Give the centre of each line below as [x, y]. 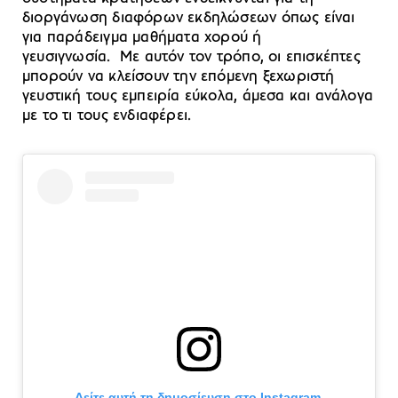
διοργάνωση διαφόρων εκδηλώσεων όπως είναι [189, 18]
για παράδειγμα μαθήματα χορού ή [142, 37]
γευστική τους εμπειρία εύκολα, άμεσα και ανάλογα [198, 96]
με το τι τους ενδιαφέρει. [107, 115]
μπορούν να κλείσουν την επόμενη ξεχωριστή [179, 76]
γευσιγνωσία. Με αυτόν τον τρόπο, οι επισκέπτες [191, 57]
